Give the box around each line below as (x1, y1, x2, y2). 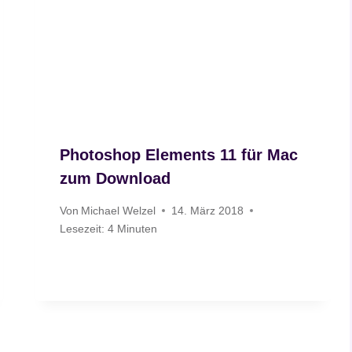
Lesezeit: (60, 222, 105, 235)
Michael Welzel (81, 203, 156, 217)
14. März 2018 (171, 203, 244, 217)
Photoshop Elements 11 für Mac (60, 146, 299, 164)
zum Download (60, 170, 171, 188)
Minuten (117, 222, 158, 235)
